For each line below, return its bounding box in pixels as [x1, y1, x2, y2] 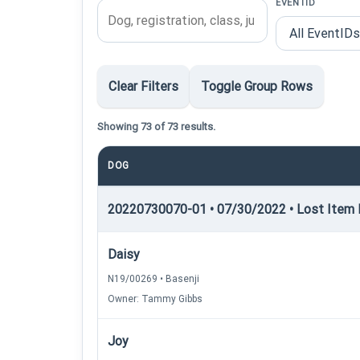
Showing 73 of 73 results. [97, 121, 215, 133]
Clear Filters [108, 79, 178, 94]
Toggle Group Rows [201, 79, 313, 94]
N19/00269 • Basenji [108, 273, 199, 284]
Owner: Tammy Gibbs [108, 293, 202, 305]
